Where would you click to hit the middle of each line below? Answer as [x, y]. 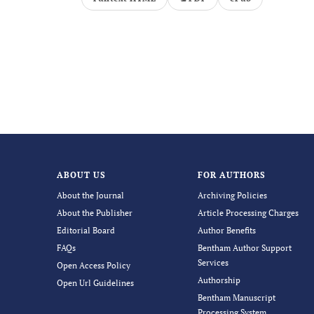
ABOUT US [81, 175]
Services [213, 262]
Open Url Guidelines [95, 283]
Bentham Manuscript [237, 298]
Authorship [219, 280]
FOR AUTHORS [232, 175]
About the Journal [90, 195]
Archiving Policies [233, 195]
